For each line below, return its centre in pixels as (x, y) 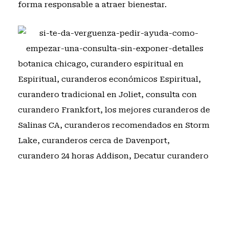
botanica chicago (52, 64)
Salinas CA (39, 125)
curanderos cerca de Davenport (104, 141)
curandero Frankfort (59, 110)
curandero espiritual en (137, 64)
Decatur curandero (171, 156)
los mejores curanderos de (157, 110)
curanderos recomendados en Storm (137, 125)
